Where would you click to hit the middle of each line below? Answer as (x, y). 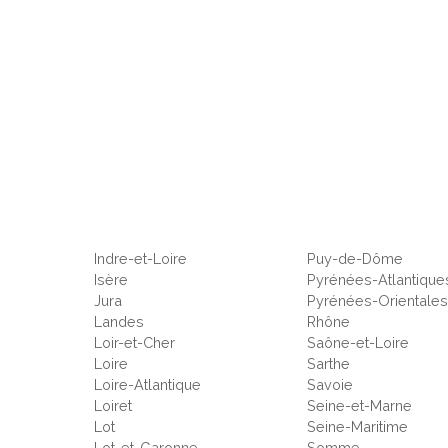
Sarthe (329, 363)
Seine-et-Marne (360, 405)
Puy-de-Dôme (355, 258)
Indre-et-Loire (140, 258)
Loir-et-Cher (134, 342)
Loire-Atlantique (147, 384)
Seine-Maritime (358, 426)
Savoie (330, 384)
